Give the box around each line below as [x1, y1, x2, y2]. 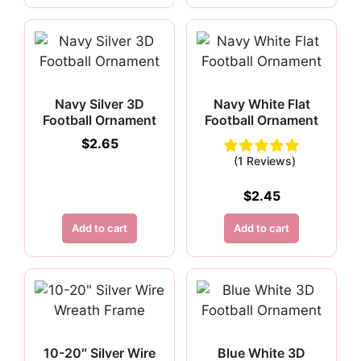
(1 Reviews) [234, 154, 296, 168]
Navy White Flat [213, 96, 310, 112]
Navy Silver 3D [55, 96, 144, 112]
